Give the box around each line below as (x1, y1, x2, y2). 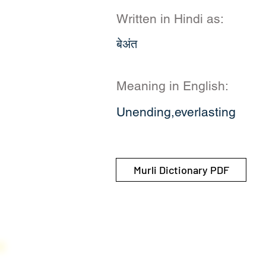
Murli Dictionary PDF (133, 163, 229, 176)
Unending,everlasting (116, 104, 236, 119)
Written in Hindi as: (116, 11, 224, 26)
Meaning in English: (116, 78, 229, 93)
